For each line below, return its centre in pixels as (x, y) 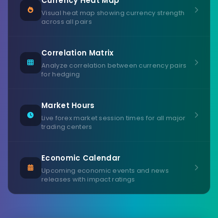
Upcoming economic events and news (105, 171)
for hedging (61, 74)
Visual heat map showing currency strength (113, 13)
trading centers (67, 127)
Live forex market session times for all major (114, 118)
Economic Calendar (81, 158)
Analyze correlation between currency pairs (114, 65)
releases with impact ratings (88, 179)
